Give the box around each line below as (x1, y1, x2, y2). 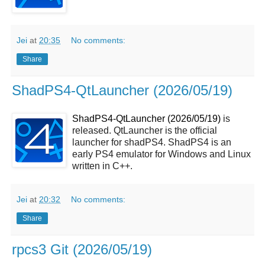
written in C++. (72, 160, 132, 171)
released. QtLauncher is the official (72, 125, 217, 135)
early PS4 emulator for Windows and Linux (72, 148, 251, 159)
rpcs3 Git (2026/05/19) (12, 241, 152, 257)
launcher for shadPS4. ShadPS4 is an (72, 137, 231, 147)
